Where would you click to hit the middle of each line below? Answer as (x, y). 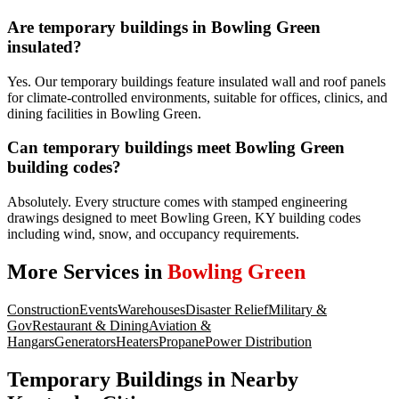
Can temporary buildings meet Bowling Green (176, 148)
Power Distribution (258, 341)
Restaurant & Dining (90, 325)
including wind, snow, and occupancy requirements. (153, 233)
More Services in (87, 271)
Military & (297, 309)
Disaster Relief (227, 309)
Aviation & (180, 325)
